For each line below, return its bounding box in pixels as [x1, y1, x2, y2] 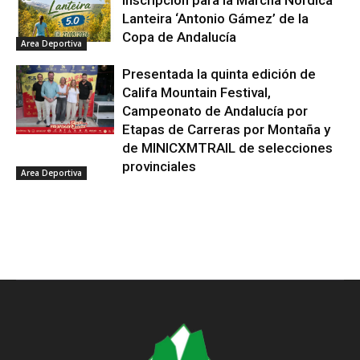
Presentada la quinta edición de [122, 66, 317, 83]
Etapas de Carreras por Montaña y [122, 121, 331, 138]
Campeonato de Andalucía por [122, 103, 309, 120]
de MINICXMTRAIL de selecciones [122, 140, 333, 157]
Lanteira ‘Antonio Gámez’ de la [122, 10, 309, 27]
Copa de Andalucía [122, 29, 237, 46]
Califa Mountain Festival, [122, 84, 272, 101]
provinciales [122, 158, 197, 175]
